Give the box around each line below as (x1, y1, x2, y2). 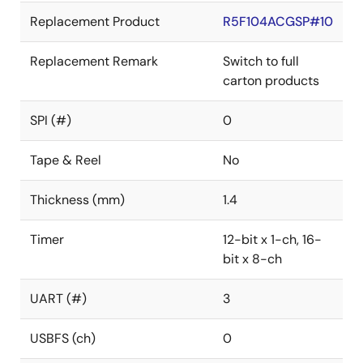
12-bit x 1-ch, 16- (223, 231, 322, 248)
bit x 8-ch (223, 250, 282, 267)
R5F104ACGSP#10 (223, 13, 333, 30)
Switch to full (223, 53, 299, 70)
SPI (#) (30, 112, 71, 129)
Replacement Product (30, 13, 160, 30)
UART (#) (30, 290, 87, 307)
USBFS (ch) (30, 330, 96, 347)
